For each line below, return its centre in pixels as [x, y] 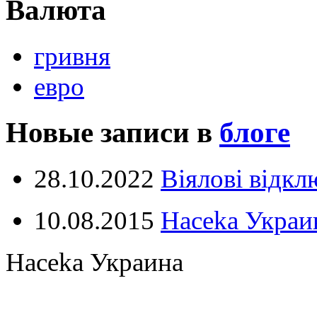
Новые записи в [113, 132]
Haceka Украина [94, 262]
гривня [72, 56]
